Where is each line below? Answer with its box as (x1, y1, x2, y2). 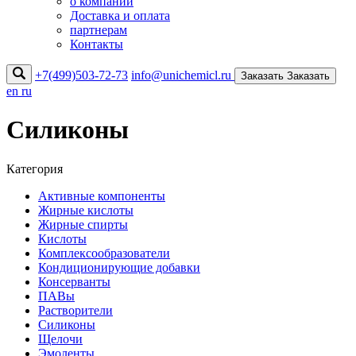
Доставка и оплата (70, 9, 170, 22)
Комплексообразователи (38, 246, 170, 260)
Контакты (70, 37, 123, 51)
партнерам (70, 23, 127, 37)
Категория (6, 161, 63, 176)
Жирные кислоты (38, 203, 133, 217)
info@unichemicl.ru (131, 68, 234, 82)
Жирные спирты (38, 217, 128, 231)
